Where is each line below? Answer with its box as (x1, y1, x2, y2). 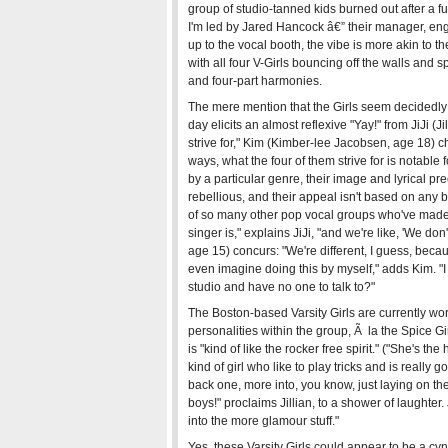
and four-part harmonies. (188, 74, 322, 88)
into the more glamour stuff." (188, 414, 339, 428)
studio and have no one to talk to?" (188, 280, 375, 294)
